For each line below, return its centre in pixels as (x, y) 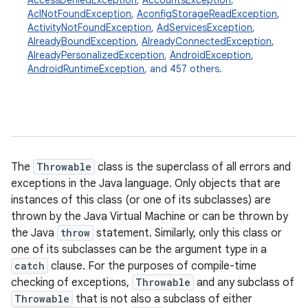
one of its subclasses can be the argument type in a (139, 250)
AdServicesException (205, 27)
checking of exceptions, (71, 283)
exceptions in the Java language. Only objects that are (146, 184)
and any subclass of (244, 283)
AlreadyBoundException (82, 41)
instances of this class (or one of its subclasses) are (141, 200)
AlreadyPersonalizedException (96, 55)
